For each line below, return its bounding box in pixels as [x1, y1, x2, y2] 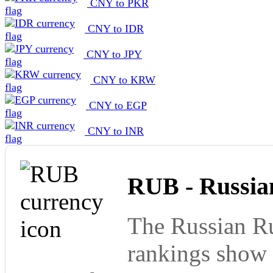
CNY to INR [85, 124, 144, 137]
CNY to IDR [85, 22, 144, 35]
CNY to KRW [90, 73, 155, 86]
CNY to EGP [86, 99, 147, 112]
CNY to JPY [83, 48, 142, 60]
